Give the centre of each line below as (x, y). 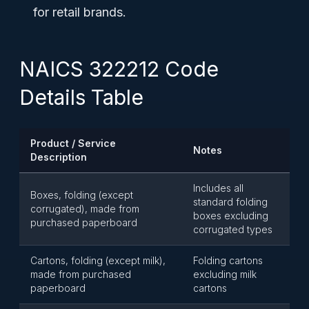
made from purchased (81, 274)
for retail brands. (80, 12)
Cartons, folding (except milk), (98, 260)
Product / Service (73, 143)
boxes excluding (231, 216)
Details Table (81, 97)
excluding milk (225, 274)
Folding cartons (228, 260)
